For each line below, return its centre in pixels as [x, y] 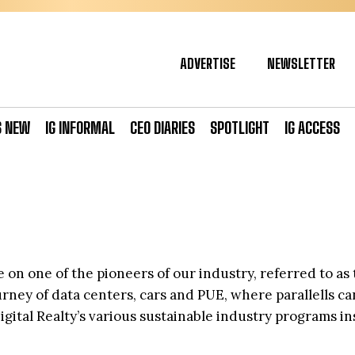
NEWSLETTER [301, 63]
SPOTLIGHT [240, 128]
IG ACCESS [312, 128]
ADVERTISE [208, 63]
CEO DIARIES [162, 128]
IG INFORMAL [80, 128]
